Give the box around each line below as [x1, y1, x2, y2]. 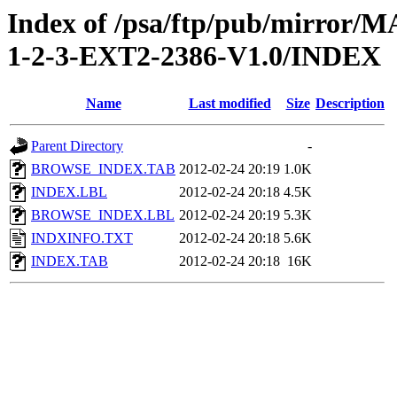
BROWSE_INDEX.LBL [31, 207, 175, 223]
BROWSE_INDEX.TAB [31, 161, 175, 177]
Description [315, 96, 385, 112]
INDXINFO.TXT [31, 230, 133, 246]
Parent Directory [31, 138, 123, 154]
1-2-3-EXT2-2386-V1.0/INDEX [7, 40, 381, 72]
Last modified [188, 96, 271, 112]
